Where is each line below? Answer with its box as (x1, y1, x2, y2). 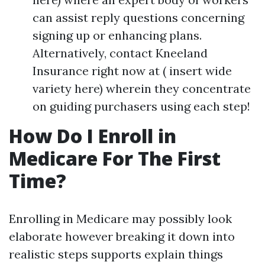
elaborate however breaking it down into (9, 229, 235, 244)
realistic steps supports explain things (9, 247, 223, 261)
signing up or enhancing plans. (33, 28, 202, 43)
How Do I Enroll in (9, 123, 176, 148)
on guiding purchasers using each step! (33, 99, 250, 114)
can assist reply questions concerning (33, 10, 244, 25)
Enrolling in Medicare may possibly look (9, 211, 232, 226)
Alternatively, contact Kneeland (33, 46, 208, 60)
